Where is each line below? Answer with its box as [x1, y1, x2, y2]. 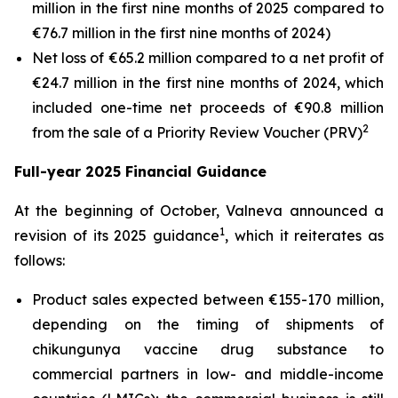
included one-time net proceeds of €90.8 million [32, 99, 384, 116]
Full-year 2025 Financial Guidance [14, 163, 267, 180]
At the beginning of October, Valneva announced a [14, 202, 384, 219]
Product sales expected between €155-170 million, [32, 291, 384, 308]
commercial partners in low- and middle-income [32, 365, 384, 383]
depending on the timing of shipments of [32, 315, 384, 333]
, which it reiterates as [225, 227, 384, 244]
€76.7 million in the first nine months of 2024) [32, 24, 330, 42]
